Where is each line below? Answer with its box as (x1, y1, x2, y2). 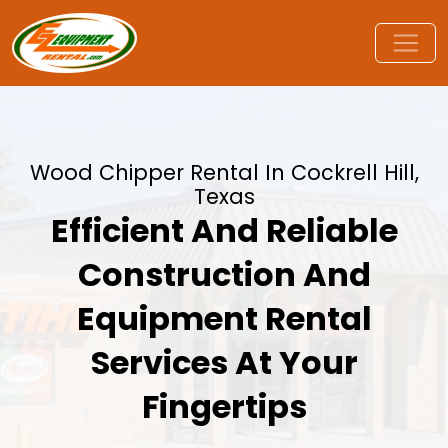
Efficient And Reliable (50, 208, 398, 253)
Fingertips (141, 384, 307, 429)
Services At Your (90, 340, 358, 385)
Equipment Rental (76, 296, 372, 341)
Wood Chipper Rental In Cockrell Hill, (29, 158, 419, 187)
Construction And (77, 252, 371, 297)
